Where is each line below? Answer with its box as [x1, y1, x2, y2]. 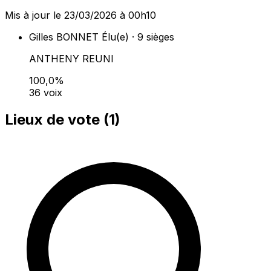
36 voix [29, 87, 62, 99]
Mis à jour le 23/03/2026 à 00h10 [5, 9, 156, 22]
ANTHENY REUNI [29, 53, 114, 65]
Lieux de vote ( [5, 111, 109, 129]
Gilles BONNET [29, 31, 99, 44]
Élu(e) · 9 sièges [102, 31, 174, 44]
